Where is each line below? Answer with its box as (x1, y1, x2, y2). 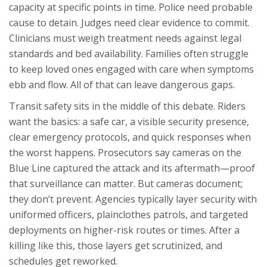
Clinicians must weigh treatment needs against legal (9, 32, 241, 45)
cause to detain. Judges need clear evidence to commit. (9, 16, 250, 30)
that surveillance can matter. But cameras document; (9, 177, 243, 191)
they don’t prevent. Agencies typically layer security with (9, 193, 257, 206)
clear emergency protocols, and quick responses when (9, 131, 251, 144)
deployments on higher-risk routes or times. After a (9, 223, 240, 237)
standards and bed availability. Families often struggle (9, 47, 249, 61)
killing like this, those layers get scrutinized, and (9, 239, 222, 253)
